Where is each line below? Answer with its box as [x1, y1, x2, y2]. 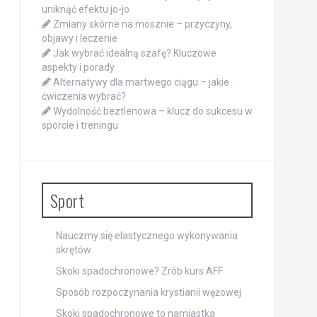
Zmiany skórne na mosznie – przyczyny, [52, 18, 232, 30]
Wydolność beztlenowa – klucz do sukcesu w [52, 105, 253, 117]
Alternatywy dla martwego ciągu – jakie [52, 76, 229, 88]
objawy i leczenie [41, 33, 117, 44]
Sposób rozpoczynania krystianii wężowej [55, 287, 241, 298]
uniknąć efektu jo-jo [41, 4, 129, 15]
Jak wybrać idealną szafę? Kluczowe [52, 47, 217, 59]
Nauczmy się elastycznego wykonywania [55, 230, 238, 241]
